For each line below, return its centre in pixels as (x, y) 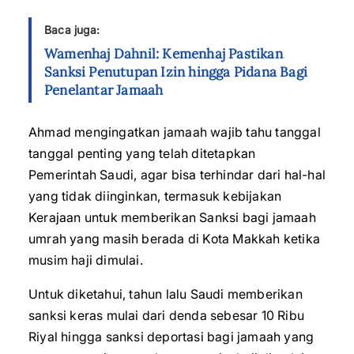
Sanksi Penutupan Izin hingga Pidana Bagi (176, 72)
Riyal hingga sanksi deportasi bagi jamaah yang (171, 337)
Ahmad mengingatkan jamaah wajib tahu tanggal (175, 132)
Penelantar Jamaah (104, 90)
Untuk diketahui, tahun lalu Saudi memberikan (166, 294)
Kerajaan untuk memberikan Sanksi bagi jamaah (172, 217)
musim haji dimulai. (86, 260)
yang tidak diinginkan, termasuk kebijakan (155, 196)
